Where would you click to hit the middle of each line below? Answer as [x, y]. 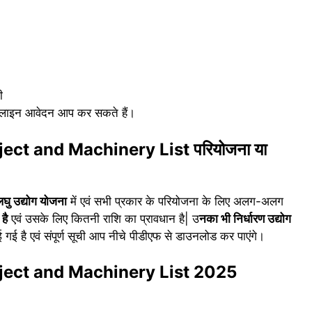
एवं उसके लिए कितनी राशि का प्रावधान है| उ [103, 218]
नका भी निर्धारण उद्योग [245, 218]
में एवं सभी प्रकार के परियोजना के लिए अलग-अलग [175, 201]
